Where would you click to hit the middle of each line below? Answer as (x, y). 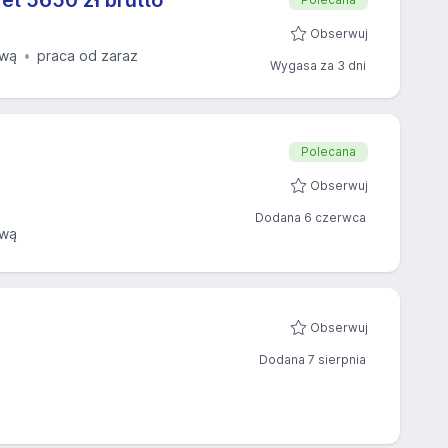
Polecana (328, 151)
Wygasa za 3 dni (318, 65)
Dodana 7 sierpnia (312, 359)
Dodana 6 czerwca (310, 217)
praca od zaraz (87, 55)
